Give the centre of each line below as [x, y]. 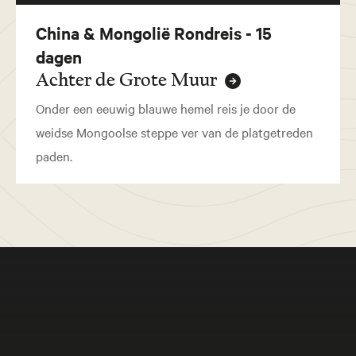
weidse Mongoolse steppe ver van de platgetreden [174, 132]
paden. [54, 156]
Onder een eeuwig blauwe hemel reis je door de [166, 108]
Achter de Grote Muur [128, 80]
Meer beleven [243, 315]
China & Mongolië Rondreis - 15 [154, 33]
